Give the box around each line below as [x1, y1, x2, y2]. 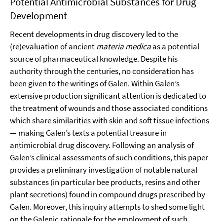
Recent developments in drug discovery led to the [10, 29, 178, 39]
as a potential [151, 41, 199, 52]
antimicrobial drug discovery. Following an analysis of [10, 140, 194, 150]
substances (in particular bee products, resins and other [10, 177, 200, 187]
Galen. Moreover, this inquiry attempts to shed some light [10, 201, 205, 212]
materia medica [96, 41, 151, 52]
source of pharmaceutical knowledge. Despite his [10, 53, 178, 64]
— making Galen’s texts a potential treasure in [10, 127, 167, 138]
